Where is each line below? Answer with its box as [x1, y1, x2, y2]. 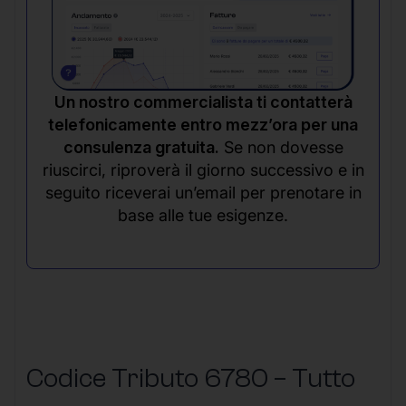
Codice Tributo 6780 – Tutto [26, 362, 355, 394]
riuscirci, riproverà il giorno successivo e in [42, 159, 364, 179]
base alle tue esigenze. [118, 205, 288, 225]
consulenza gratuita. [63, 137, 219, 157]
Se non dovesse [218, 137, 343, 157]
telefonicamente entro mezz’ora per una [48, 114, 358, 134]
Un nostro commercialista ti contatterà [53, 92, 353, 111]
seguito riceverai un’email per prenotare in [44, 182, 362, 202]
